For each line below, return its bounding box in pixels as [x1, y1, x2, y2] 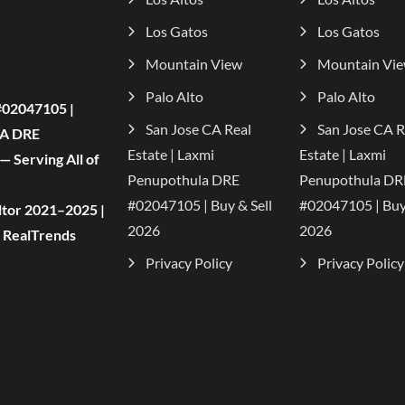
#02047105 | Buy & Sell [127, 196, 272, 213]
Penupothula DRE [127, 171, 240, 188]
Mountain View [146, 55, 242, 72]
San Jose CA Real [146, 120, 251, 137]
